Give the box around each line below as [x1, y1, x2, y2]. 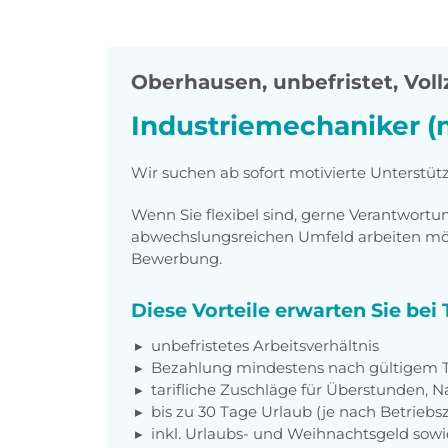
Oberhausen [131, 70, 262, 95]
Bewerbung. [131, 248, 222, 268]
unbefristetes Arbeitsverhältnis [151, 335, 379, 355]
